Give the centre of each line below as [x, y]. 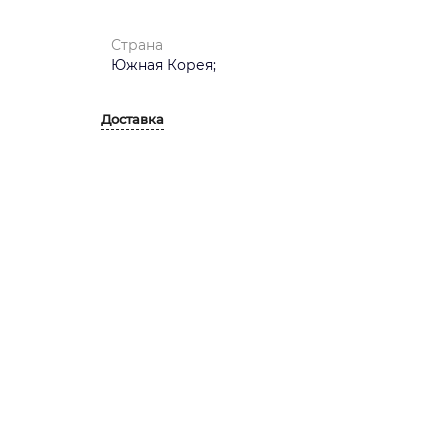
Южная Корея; [163, 64]
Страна [137, 44]
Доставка [132, 118]
